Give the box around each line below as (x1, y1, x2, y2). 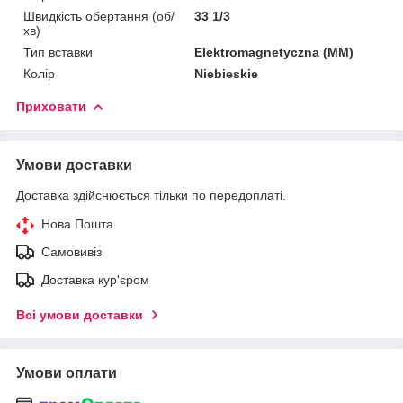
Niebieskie (194, 66, 259, 81)
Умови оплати (16, 364, 117, 381)
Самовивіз (41, 244, 102, 259)
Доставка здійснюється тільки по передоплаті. (16, 187, 286, 202)
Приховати (16, 98, 86, 113)
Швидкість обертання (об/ (23, 8, 175, 23)
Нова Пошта (41, 216, 113, 231)
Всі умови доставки (16, 307, 143, 322)
